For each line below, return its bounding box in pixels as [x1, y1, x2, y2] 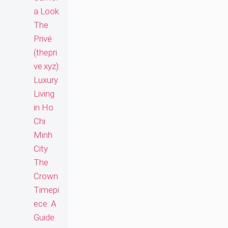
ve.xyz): [34, 61, 60, 72]
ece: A [34, 198, 56, 209]
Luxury [34, 75, 58, 85]
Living [34, 89, 54, 99]
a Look [34, 6, 59, 17]
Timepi [34, 185, 59, 195]
